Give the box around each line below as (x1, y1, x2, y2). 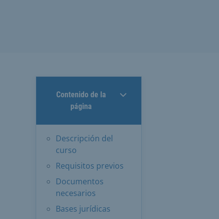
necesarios (56, 188, 96, 199)
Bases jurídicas (56, 203, 110, 215)
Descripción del (56, 133, 113, 144)
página (70, 102, 92, 111)
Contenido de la (56, 90, 106, 100)
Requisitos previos (56, 160, 124, 172)
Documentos (56, 176, 104, 187)
